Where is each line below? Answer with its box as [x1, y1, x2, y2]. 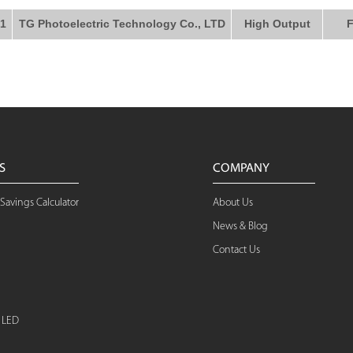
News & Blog [213, 221, 268, 232]
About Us [213, 197, 253, 209]
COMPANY [213, 162, 269, 175]
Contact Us [213, 244, 260, 256]
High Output [243, 17, 310, 30]
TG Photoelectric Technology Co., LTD [18, 17, 225, 30]
